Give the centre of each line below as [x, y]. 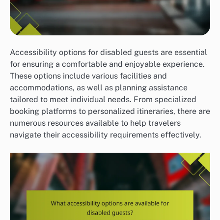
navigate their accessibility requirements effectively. [106, 135]
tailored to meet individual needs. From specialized [103, 100]
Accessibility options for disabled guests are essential [109, 53]
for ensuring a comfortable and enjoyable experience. [107, 64]
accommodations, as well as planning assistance [99, 88]
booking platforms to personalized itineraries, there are [110, 111]
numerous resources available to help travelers [95, 123]
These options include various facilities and [88, 76]
